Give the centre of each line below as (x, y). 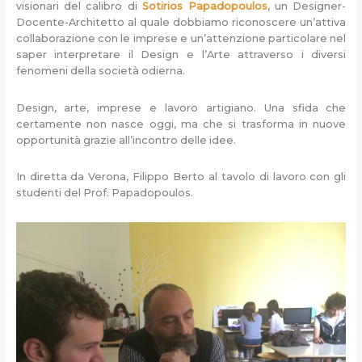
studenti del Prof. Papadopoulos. (104, 193)
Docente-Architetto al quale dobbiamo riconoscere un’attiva (181, 23)
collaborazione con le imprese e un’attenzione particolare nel (181, 39)
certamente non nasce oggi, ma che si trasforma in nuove (181, 124)
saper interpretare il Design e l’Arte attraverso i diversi (181, 55)
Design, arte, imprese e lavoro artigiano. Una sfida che (181, 107)
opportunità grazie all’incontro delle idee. (126, 140)
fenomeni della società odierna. (100, 71)
